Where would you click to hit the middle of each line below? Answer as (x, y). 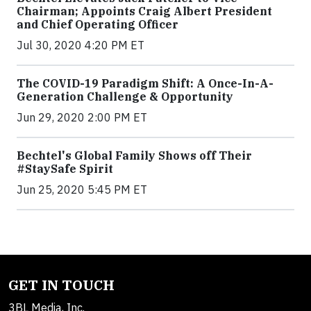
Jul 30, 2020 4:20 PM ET (81, 45)
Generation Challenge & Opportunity (125, 97)
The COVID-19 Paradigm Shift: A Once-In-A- (145, 84)
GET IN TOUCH (61, 285)
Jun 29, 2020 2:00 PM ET (82, 118)
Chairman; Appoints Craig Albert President (144, 11)
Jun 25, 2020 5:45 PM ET (82, 190)
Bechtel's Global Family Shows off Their (134, 156)
